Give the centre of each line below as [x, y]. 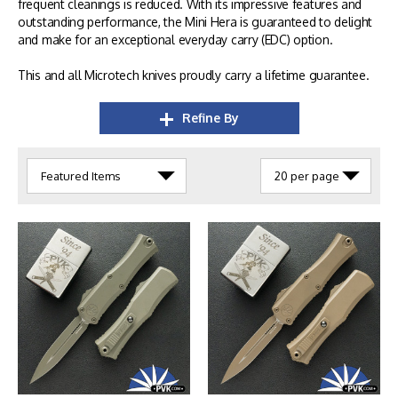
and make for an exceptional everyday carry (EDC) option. [175, 40]
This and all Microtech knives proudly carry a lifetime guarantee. [194, 75]
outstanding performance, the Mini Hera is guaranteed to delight [195, 22]
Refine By [210, 118]
